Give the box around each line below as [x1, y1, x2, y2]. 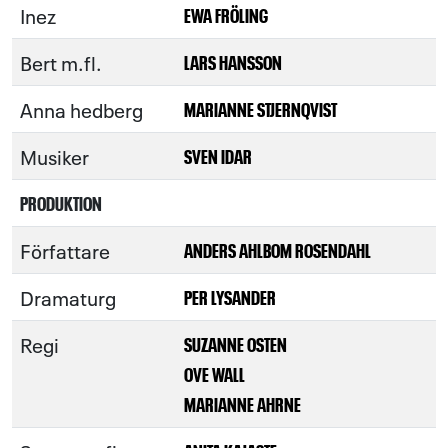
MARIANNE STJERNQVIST [184, 96, 337, 121]
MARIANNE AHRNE [184, 391, 301, 416]
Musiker [20, 142, 89, 170]
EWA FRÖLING [184, 2, 268, 27]
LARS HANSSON [184, 49, 282, 74]
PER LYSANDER [184, 284, 276, 309]
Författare [20, 236, 110, 264]
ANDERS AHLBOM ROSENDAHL [184, 237, 371, 262]
